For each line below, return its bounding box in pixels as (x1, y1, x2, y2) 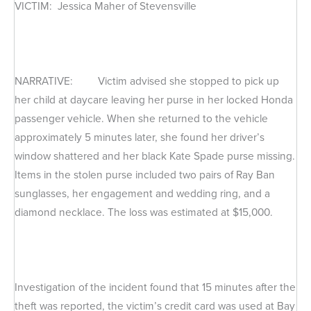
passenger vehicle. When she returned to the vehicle (15, 110, 268, 126)
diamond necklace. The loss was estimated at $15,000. (15, 203, 273, 220)
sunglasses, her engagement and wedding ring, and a (15, 185, 270, 201)
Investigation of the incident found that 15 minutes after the (15, 279, 296, 296)
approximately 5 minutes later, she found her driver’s (15, 128, 264, 145)
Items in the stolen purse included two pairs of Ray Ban (15, 166, 275, 183)
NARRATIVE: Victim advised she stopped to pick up (15, 72, 279, 89)
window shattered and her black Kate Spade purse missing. (15, 147, 295, 164)
